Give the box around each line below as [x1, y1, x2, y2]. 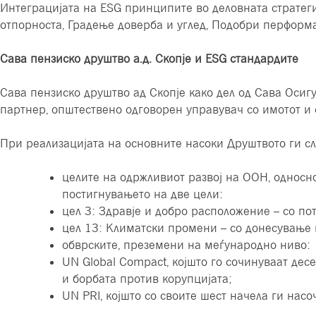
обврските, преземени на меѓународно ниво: [62, 238, 310, 253]
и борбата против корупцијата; [62, 272, 232, 286]
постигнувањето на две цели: [62, 187, 223, 202]
